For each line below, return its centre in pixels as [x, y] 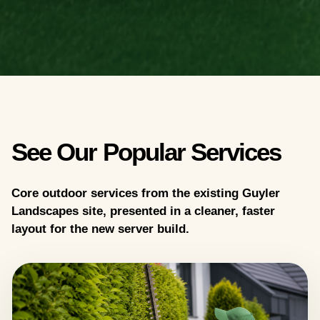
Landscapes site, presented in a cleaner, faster [143, 210]
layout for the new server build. [100, 228]
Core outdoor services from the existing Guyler [146, 192]
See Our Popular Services [146, 151]
